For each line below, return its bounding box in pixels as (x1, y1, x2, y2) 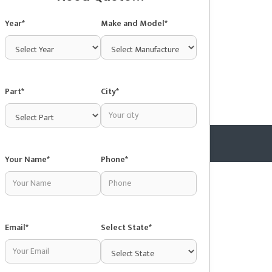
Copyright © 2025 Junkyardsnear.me (83, 174, 210, 188)
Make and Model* (101, 16, 168, 30)
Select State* (101, 220, 152, 234)
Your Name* (5, 152, 50, 166)
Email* (5, 220, 29, 234)
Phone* (101, 152, 128, 166)
